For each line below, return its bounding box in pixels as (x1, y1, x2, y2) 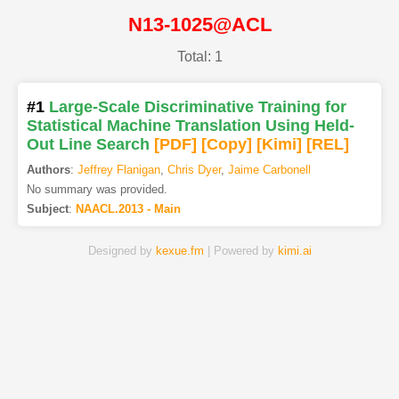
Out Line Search (26, 135, 150, 154)
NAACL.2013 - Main (75, 202, 181, 216)
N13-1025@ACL (127, 12, 272, 36)
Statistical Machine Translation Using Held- (26, 117, 354, 135)
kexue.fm (155, 244, 204, 258)
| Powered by (203, 244, 278, 258)
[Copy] (200, 135, 252, 154)
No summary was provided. (26, 183, 167, 197)
